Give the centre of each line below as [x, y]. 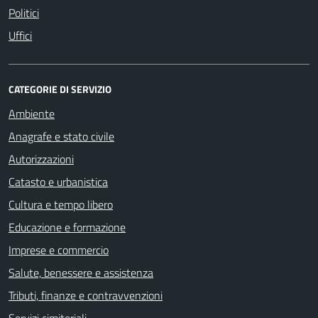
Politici [24, 13]
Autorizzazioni [41, 159]
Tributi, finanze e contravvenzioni [86, 295]
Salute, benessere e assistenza [81, 273]
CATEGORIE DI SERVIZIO [60, 89]
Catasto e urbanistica [58, 182]
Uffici [20, 35]
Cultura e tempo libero [61, 204]
